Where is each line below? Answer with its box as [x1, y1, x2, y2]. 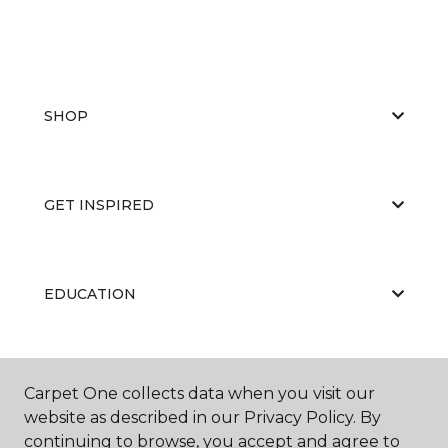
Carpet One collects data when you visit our [24, 384, 375, 403]
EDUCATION [44, 284, 136, 303]
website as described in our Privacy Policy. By [24, 408, 381, 427]
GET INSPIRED [44, 195, 154, 214]
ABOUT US [44, 373, 122, 392]
